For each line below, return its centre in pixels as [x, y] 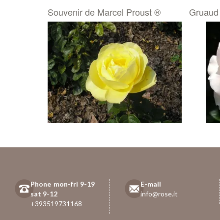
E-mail [151, 184]
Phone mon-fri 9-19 [63, 184]
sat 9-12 [44, 193]
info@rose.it [159, 193]
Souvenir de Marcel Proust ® [104, 12]
